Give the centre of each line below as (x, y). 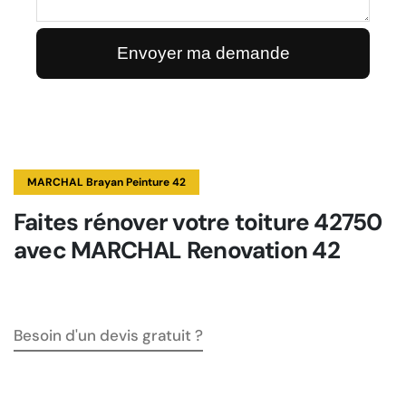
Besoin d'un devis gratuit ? (108, 335)
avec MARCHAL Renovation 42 (177, 250)
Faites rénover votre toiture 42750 (198, 222)
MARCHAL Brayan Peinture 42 (106, 182)
